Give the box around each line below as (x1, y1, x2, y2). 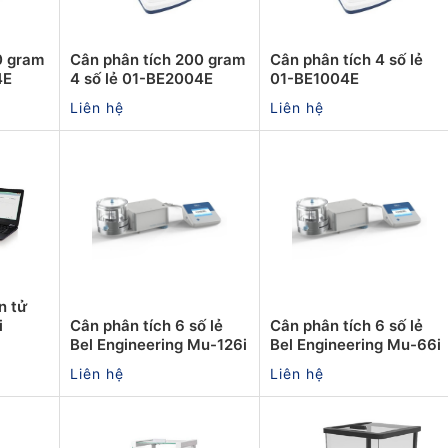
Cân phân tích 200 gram (70, 49, 245, 69)
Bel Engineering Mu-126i (70, 334, 247, 354)
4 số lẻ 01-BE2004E (70, 68, 213, 88)
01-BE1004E (270, 68, 359, 88)
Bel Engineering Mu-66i (270, 334, 441, 354)
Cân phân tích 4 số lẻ (270, 49, 423, 69)
